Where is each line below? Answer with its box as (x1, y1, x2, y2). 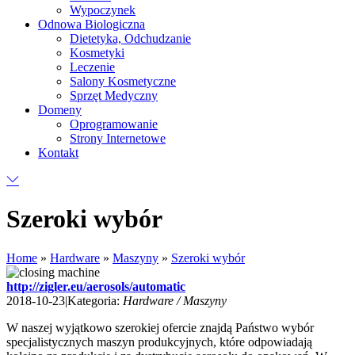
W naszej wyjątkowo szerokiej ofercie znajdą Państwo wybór (6, 320, 314, 334)
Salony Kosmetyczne (70, 74, 176, 88)
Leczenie (70, 60, 115, 74)
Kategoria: (67, 293, 123, 307)
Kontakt (38, 146, 78, 159)
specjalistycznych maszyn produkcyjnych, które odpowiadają (6, 334, 312, 349)
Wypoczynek (70, 3, 136, 17)
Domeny (38, 103, 82, 116)
